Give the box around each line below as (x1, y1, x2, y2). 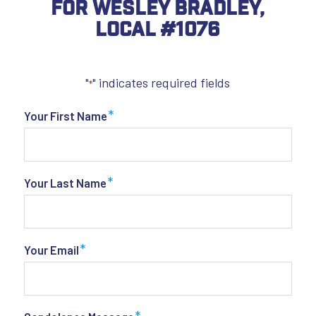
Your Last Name (23, 175, 107, 190)
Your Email (23, 242, 79, 257)
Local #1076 (95, 16, 221, 40)
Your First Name (23, 108, 107, 123)
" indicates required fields (92, 75, 231, 91)
